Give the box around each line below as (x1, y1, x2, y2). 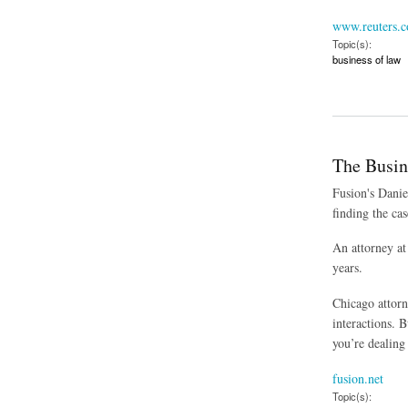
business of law (331, 51, 401, 66)
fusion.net (331, 369, 383, 387)
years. (331, 259, 362, 277)
